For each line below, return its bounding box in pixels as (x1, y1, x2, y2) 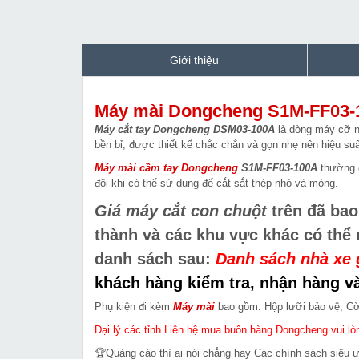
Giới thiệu (170, 54, 219, 67)
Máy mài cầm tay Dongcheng (95, 162, 238, 175)
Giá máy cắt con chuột (95, 202, 267, 220)
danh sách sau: (95, 250, 216, 268)
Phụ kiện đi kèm (95, 301, 173, 313)
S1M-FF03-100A (238, 162, 317, 175)
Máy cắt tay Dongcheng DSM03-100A (95, 123, 275, 136)
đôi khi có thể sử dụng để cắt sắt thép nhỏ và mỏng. (95, 177, 338, 190)
